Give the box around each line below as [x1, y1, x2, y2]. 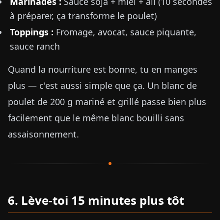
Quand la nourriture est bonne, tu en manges [8, 63, 197, 75]
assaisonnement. [8, 128, 79, 140]
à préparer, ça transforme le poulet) [10, 10, 157, 22]
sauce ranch [10, 40, 60, 52]
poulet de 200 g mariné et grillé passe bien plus [8, 96, 206, 108]
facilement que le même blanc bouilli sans [8, 112, 184, 124]
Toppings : [10, 26, 54, 38]
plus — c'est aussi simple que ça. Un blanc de [8, 80, 197, 91]
